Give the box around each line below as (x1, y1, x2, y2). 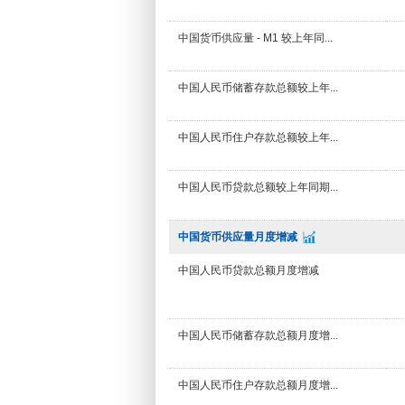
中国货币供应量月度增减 (178, 231, 297, 243)
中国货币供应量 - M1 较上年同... (178, 32, 333, 44)
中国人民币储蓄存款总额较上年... (178, 81, 338, 94)
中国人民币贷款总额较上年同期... (178, 181, 338, 193)
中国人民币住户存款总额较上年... (178, 131, 338, 144)
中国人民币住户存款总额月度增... (178, 379, 338, 391)
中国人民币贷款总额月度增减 (178, 264, 319, 277)
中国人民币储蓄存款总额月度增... (178, 329, 338, 342)
